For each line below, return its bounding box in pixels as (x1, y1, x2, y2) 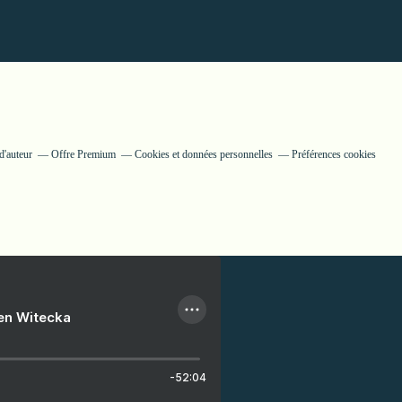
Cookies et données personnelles (135, 148, 273, 161)
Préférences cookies (292, 148, 376, 161)
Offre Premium (51, 148, 116, 161)
